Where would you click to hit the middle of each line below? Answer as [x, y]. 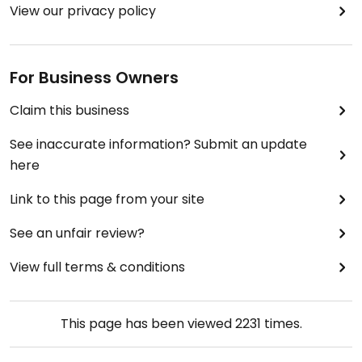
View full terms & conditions [97, 267]
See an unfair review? [77, 234]
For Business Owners [94, 78]
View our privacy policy [83, 11]
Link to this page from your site [107, 200]
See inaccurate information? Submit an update [158, 145]
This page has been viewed [147, 324]
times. [281, 324]
